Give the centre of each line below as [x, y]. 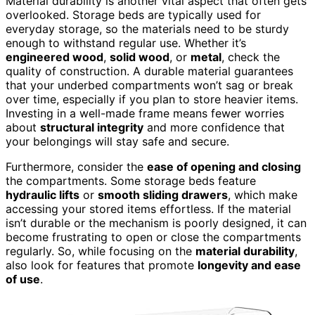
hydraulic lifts [43, 194]
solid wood [140, 57]
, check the [251, 57]
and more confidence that [214, 127]
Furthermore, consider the [76, 166]
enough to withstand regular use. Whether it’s [126, 43]
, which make [263, 194]
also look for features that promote [102, 265]
